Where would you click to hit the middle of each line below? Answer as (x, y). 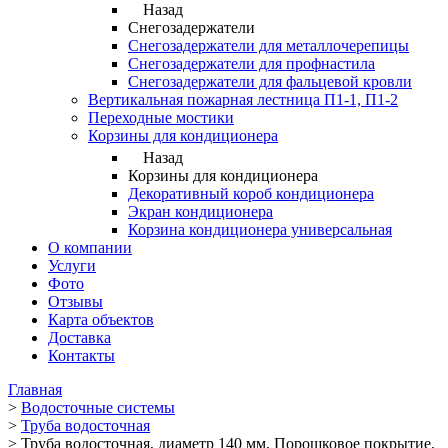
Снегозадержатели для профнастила (251, 63)
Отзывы (75, 301)
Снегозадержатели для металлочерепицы (268, 45)
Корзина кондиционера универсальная (260, 229)
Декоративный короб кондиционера (251, 193)
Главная (35, 389)
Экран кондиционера (200, 211)
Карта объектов (101, 319)
